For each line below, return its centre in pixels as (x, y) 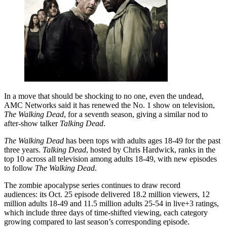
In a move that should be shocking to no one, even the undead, (104, 96)
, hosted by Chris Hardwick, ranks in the (151, 150)
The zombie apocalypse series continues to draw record (92, 185)
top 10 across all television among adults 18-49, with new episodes (110, 159)
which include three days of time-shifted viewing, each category (106, 213)
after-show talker (32, 124)
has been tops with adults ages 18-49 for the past (142, 141)
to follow (20, 168)
